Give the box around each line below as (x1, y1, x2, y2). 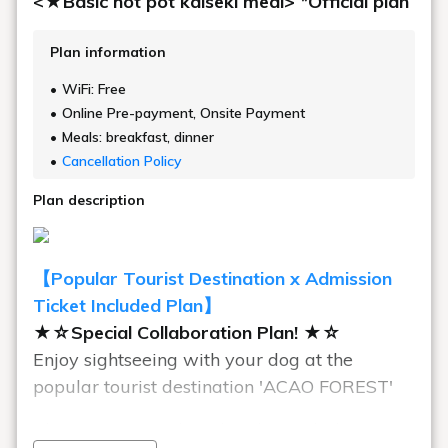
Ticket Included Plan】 (33, 293, 221, 317)
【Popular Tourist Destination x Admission (33, 266, 392, 290)
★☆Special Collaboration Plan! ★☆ (33, 320, 341, 344)
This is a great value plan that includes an (33, 417, 384, 441)
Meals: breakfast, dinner (62, 127, 214, 146)
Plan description (33, 190, 145, 209)
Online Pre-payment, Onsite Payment (62, 103, 305, 122)
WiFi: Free (62, 79, 126, 98)
